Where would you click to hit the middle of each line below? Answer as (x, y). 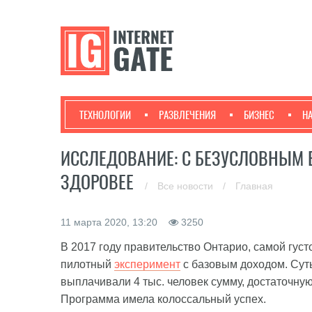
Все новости (187, 186)
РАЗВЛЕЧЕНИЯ (187, 115)
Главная (254, 186)
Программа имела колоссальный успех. (163, 299)
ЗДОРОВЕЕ (99, 182)
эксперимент (147, 264)
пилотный (87, 264)
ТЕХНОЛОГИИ (105, 115)
